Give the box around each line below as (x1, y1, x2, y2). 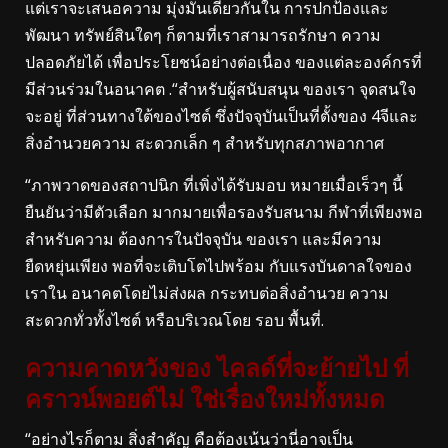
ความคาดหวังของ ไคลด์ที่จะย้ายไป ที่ (25, 354, 409, 383)
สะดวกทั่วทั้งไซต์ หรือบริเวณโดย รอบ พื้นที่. (25, 308, 324, 331)
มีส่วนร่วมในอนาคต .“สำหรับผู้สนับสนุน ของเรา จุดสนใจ (25, 77, 416, 100)
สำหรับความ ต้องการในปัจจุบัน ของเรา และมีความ (25, 227, 382, 250)
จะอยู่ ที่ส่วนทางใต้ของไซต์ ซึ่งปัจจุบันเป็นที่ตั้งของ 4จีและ (25, 104, 418, 127)
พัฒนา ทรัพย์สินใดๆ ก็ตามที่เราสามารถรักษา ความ (25, 23, 381, 46)
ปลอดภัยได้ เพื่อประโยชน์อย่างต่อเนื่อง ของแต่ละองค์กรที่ (25, 50, 422, 73)
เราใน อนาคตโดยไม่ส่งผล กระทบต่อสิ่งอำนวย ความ (25, 281, 389, 304)
